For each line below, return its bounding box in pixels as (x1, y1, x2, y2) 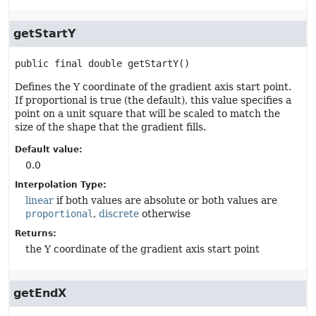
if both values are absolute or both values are (54, 195, 277, 206)
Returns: (15, 229, 56, 238)
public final (15, 58, 83, 69)
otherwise (139, 208, 190, 219)
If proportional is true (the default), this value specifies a (15, 95, 291, 106)
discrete (99, 208, 139, 219)
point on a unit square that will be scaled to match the (15, 108, 280, 119)
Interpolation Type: (15, 180, 107, 190)
